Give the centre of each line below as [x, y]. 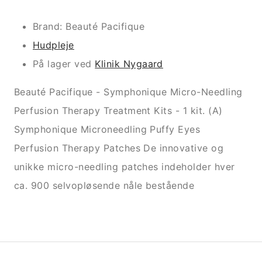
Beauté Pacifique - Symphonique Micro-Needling [128, 92]
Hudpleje [54, 45]
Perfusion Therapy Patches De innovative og [119, 148]
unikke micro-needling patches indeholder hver [125, 167]
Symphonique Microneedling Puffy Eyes [107, 130]
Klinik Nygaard [129, 64]
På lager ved [64, 64]
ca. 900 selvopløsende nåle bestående [104, 186]
